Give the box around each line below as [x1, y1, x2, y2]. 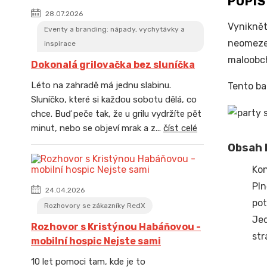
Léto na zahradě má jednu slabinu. [31, 80, 171, 91]
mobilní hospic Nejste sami [31, 235, 161, 247]
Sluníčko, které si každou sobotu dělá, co [31, 94, 197, 105]
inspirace [44, 39, 76, 48]
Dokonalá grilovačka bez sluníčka [31, 59, 195, 70]
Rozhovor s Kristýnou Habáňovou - [31, 221, 201, 232]
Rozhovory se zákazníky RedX [44, 201, 145, 210]
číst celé [163, 123, 197, 133]
